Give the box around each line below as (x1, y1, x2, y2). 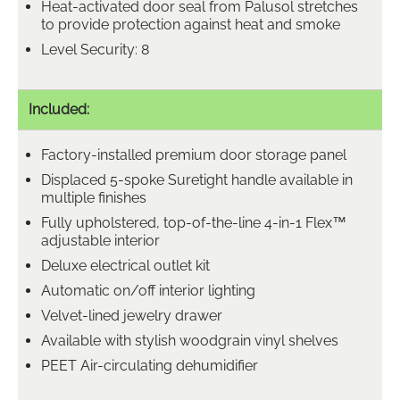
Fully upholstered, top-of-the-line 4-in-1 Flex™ (41, 213, 346, 231)
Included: (29, 100, 89, 118)
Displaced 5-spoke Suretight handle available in (41, 171, 353, 188)
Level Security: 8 (41, 40, 149, 58)
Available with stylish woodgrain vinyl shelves (41, 331, 338, 349)
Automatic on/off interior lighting (41, 281, 255, 299)
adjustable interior (41, 231, 160, 249)
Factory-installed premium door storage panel (41, 146, 346, 163)
